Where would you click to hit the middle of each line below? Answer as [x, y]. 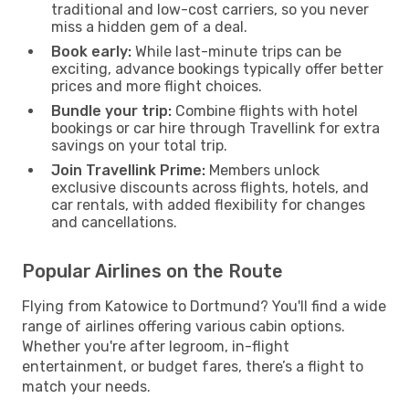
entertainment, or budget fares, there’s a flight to [193, 366]
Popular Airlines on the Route [152, 271]
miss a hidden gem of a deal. [149, 26]
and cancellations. [114, 222]
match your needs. [86, 386]
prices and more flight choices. [157, 86]
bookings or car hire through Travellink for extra [215, 128]
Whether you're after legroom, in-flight [156, 346]
